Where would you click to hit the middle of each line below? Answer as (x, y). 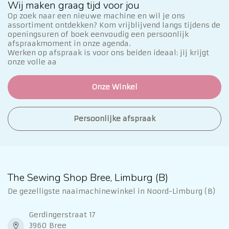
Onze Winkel (114, 87)
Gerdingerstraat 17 (62, 215)
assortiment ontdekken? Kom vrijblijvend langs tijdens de (114, 25)
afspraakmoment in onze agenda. (69, 44)
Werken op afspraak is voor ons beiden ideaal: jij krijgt (108, 53)
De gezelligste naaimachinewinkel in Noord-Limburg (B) (112, 191)
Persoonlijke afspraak (114, 119)
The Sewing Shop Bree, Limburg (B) (88, 178)
